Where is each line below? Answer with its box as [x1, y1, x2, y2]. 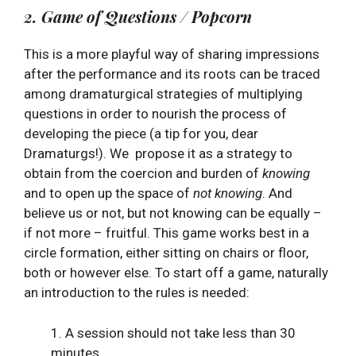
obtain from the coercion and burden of [24, 165, 262, 182]
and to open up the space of [24, 185, 193, 202]
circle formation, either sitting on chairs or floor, [24, 245, 308, 261]
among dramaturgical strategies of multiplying [24, 86, 303, 103]
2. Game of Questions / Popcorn [24, 6, 252, 28]
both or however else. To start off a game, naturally [24, 265, 328, 281]
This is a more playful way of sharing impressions [24, 46, 319, 63]
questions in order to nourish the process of [24, 106, 287, 122]
